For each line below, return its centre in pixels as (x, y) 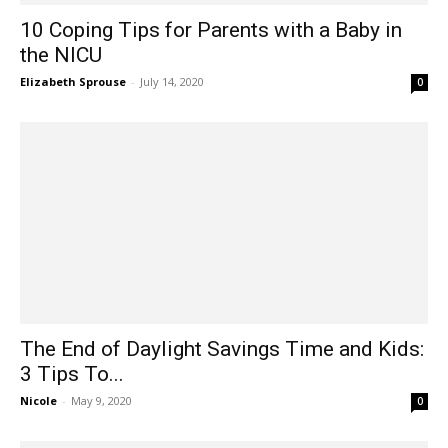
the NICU (61, 55)
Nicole (38, 400)
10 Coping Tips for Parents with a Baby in (211, 30)
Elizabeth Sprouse (73, 82)
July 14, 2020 (172, 82)
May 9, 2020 (101, 400)
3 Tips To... (72, 373)
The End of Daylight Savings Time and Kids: (222, 348)
